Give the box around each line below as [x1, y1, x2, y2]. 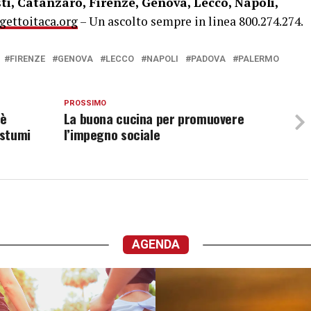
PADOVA [191, 53, 226, 64]
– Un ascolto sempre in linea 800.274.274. [78, 13, 303, 29]
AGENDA [131, 237, 180, 251]
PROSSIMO [63, 99, 106, 108]
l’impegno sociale [63, 124, 160, 144]
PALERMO [238, 53, 279, 64]
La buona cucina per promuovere [63, 108, 244, 128]
